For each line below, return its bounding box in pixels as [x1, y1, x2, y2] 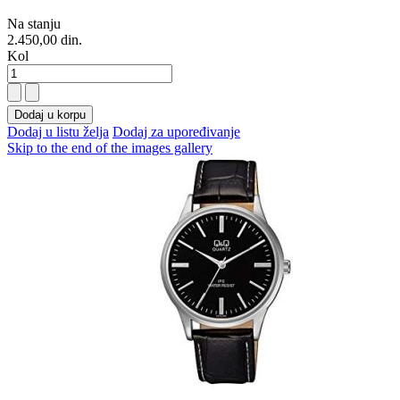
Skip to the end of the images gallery [7, 140, 212, 156]
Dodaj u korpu [14, 108, 86, 122]
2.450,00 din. [7, 32, 82, 48]
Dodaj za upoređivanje [112, 124, 240, 140]
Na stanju [7, 16, 61, 32]
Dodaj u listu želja [7, 124, 109, 140]
